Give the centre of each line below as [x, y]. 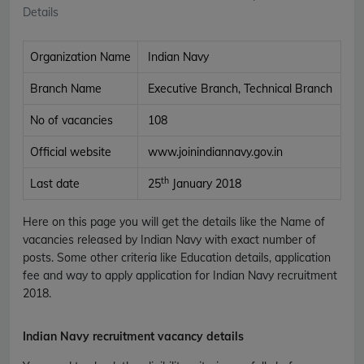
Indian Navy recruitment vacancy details [133, 336]
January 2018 [205, 183]
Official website [71, 152]
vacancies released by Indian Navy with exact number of [169, 239]
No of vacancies [71, 120]
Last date [55, 183]
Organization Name [80, 56]
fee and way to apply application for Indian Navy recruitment [180, 275]
